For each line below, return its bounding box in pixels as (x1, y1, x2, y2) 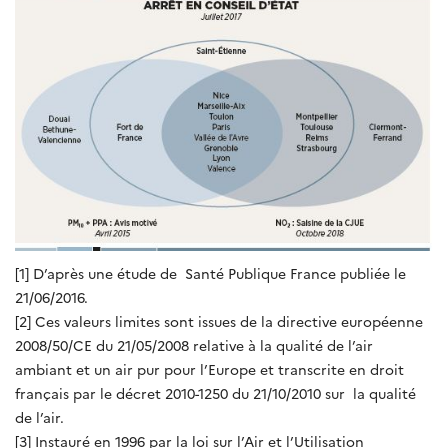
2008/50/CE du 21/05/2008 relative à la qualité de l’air (15, 335, 373, 356)
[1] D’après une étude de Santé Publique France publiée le (15, 263, 406, 284)
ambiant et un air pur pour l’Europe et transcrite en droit (15, 359, 404, 380)
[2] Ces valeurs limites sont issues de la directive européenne (15, 311, 423, 332)
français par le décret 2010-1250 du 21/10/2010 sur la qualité (15, 383, 416, 404)
